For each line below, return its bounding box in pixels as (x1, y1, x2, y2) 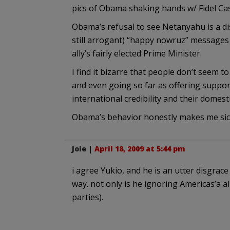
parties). (71, 191, 103, 203)
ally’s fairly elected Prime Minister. (71, 48, 202, 59)
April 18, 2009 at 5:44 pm (94, 144, 185, 154)
